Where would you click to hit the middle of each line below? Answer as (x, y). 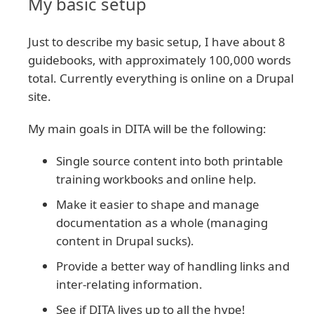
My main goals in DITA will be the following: (147, 129)
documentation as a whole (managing (162, 223)
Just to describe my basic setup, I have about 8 (157, 42)
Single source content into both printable (170, 161)
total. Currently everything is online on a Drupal (161, 78)
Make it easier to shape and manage (158, 205)
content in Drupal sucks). (125, 241)
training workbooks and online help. (156, 179)
